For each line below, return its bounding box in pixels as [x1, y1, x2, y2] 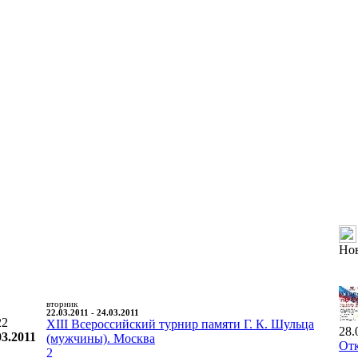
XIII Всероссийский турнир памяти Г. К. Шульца [46, 316, 314, 331]
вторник [46, 299, 78, 308]
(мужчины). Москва [46, 331, 155, 345]
